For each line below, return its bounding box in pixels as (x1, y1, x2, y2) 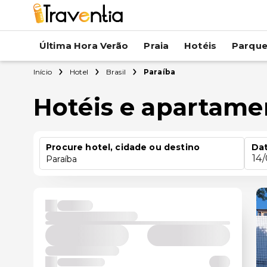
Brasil (105, 67, 126, 76)
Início (33, 67, 52, 76)
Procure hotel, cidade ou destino (46, 142, 200, 153)
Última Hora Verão (39, 40, 129, 51)
